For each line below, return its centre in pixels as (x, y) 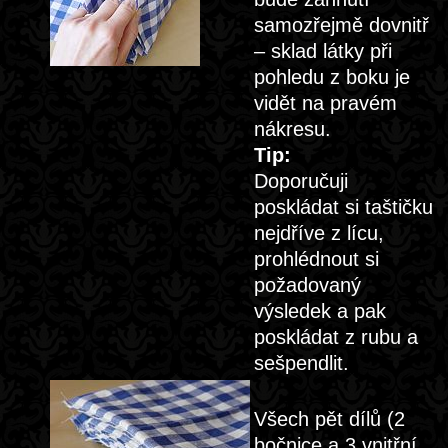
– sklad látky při (323, 51)
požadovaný (307, 285)
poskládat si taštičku (343, 207)
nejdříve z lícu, (319, 233)
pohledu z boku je (332, 77)
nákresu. (292, 129)
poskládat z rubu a (336, 337)
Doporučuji (301, 181)
